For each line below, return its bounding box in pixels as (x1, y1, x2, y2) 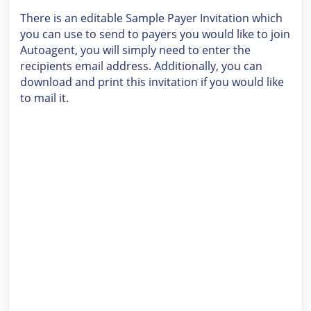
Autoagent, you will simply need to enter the (20, 42, 251, 58)
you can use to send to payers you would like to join (20, 26, 290, 42)
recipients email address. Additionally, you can (20, 58, 262, 74)
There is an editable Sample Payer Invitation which (20, 10, 283, 26)
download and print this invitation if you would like (20, 74, 284, 90)
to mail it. (20, 90, 69, 106)
